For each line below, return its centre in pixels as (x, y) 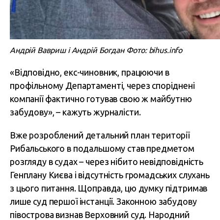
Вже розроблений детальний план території (100, 135)
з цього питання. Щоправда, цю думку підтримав (109, 188)
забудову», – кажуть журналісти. (75, 112)
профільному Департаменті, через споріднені (102, 86)
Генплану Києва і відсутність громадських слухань (110, 175)
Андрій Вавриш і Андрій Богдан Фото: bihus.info (96, 50)
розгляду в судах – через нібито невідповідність (107, 162)
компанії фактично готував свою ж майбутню (101, 99)
